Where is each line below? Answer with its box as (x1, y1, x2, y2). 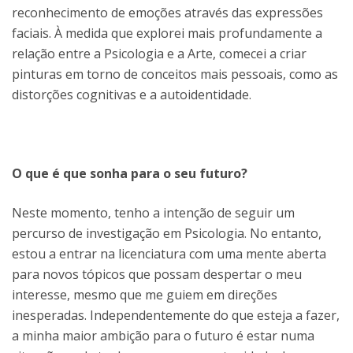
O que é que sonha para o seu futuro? (12, 164, 247, 182)
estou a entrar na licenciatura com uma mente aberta (12, 244, 326, 262)
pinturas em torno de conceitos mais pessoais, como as (12, 65, 338, 83)
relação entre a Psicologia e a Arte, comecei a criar (12, 44, 307, 62)
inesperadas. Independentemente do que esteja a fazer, (12, 306, 340, 324)
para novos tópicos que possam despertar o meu (12, 265, 302, 283)
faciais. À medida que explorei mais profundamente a (12, 24, 322, 42)
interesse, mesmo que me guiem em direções (12, 285, 277, 303)
